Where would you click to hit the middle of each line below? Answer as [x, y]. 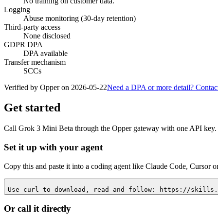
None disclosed [47, 36]
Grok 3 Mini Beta [46, 128]
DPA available [45, 53]
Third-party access [32, 27]
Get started [32, 108]
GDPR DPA [23, 44]
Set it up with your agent [53, 147]
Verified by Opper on [36, 87]
